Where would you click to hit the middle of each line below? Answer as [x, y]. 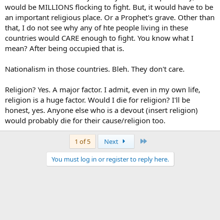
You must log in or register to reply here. [110, 159]
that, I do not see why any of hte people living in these [96, 27]
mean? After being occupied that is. [65, 48]
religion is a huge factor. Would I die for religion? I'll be [97, 99]
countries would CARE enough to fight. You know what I [99, 38]
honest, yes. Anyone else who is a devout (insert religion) [101, 110]
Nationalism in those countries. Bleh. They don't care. [95, 69]
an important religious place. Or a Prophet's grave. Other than [110, 17]
